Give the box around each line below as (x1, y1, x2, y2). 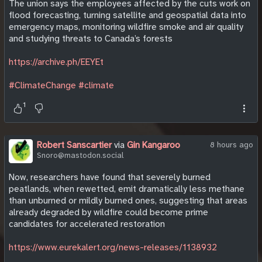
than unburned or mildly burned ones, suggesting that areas (9, 194, 247, 206)
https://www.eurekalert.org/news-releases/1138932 (9, 241, 217, 253)
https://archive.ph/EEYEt (9, 56, 104, 68)
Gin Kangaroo (126, 139, 180, 151)
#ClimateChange (9, 79, 76, 91)
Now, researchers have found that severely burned (9, 171, 211, 183)
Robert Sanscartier (36, 139, 112, 151)
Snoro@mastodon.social (36, 150, 124, 160)
